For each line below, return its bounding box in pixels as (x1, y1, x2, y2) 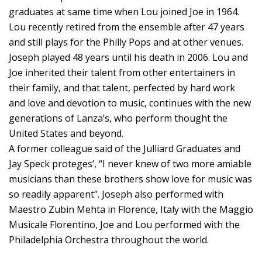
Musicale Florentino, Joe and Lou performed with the (9, 218, 240, 231)
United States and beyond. (9, 126, 123, 140)
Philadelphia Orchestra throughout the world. (9, 233, 209, 246)
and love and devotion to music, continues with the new (9, 96, 251, 109)
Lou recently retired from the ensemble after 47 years (9, 20, 244, 33)
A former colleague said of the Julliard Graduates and (9, 142, 240, 155)
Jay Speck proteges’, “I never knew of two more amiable (9, 157, 251, 170)
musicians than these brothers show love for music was (9, 172, 252, 185)
